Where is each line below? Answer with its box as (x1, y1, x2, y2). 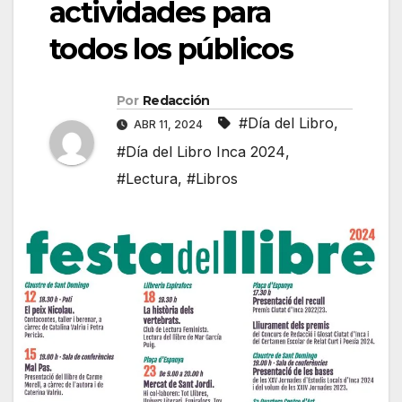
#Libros (187, 170, 238, 188)
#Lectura (117, 170, 178, 188)
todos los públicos (49, 31, 293, 67)
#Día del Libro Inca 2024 (117, 143, 285, 162)
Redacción (142, 92, 210, 109)
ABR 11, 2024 (131, 118, 205, 132)
